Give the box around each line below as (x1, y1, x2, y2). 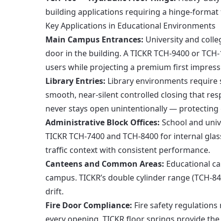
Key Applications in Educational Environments (45, 20, 216, 31)
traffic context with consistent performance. (45, 145, 210, 155)
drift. (45, 186, 64, 197)
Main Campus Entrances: (45, 34, 144, 45)
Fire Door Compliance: (45, 200, 132, 211)
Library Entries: (45, 75, 106, 86)
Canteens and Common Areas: (45, 158, 164, 169)
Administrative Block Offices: (45, 117, 160, 128)
